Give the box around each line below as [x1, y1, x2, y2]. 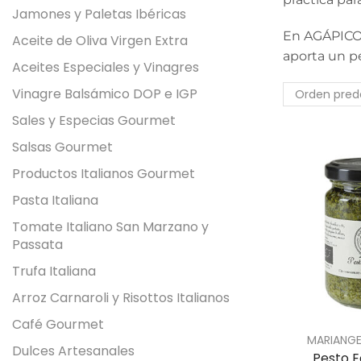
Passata [12, 234, 63, 254]
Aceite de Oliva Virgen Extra [12, 31, 188, 50]
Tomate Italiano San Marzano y [12, 217, 209, 236]
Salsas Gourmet [12, 137, 113, 156]
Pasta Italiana [12, 190, 98, 210]
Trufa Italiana [12, 261, 96, 280]
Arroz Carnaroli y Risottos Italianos [12, 288, 230, 307]
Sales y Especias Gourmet [12, 110, 176, 130]
